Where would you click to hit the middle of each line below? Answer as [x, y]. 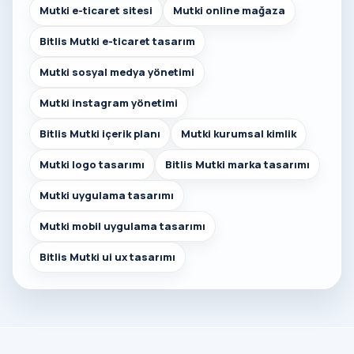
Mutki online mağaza [229, 11]
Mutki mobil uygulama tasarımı [122, 226]
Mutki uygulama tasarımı [107, 196]
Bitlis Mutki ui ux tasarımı [107, 257]
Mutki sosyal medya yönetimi [117, 72]
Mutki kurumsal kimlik [239, 134]
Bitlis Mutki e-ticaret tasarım [117, 41]
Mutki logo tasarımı [92, 165]
